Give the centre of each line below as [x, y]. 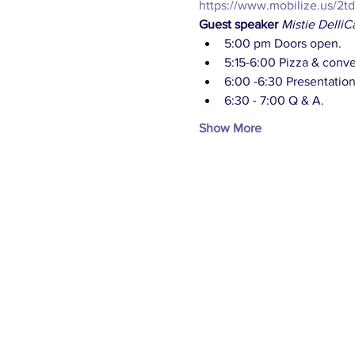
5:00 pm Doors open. [282, 43]
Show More [230, 128]
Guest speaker [238, 24]
